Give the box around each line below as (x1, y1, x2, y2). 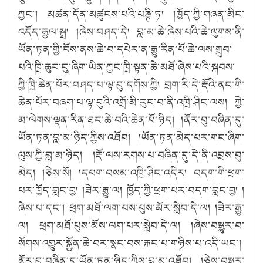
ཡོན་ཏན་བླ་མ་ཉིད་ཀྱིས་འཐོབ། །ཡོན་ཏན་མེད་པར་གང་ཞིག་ (18, 129, 245, 145)
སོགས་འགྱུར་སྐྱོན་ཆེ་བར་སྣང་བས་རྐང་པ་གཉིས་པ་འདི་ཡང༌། (18, 235, 242, 251)
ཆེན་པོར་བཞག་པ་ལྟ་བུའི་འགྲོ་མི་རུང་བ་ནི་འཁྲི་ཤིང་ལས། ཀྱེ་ (18, 94, 245, 110)
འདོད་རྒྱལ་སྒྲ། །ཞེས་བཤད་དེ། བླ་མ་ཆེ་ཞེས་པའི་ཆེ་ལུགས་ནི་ (18, 23, 245, 39)
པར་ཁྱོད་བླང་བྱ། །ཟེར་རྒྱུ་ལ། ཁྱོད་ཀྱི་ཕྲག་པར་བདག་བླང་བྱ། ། (18, 182, 245, 198)
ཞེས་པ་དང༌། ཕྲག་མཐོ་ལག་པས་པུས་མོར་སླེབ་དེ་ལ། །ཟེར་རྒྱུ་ (18, 200, 245, 215)
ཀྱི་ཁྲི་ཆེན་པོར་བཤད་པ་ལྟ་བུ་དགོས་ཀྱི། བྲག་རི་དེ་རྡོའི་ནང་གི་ (18, 76, 245, 92)
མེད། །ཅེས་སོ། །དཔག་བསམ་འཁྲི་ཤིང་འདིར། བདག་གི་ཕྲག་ (18, 164, 245, 180)
